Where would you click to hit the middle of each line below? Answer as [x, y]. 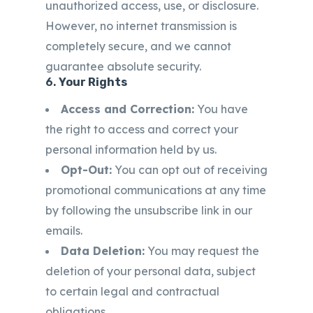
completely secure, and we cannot [138, 46]
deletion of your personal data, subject [151, 271]
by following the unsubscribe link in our [149, 210]
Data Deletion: [103, 251]
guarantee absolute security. [123, 66]
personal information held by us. [131, 150]
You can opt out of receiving [190, 170]
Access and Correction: [128, 109]
